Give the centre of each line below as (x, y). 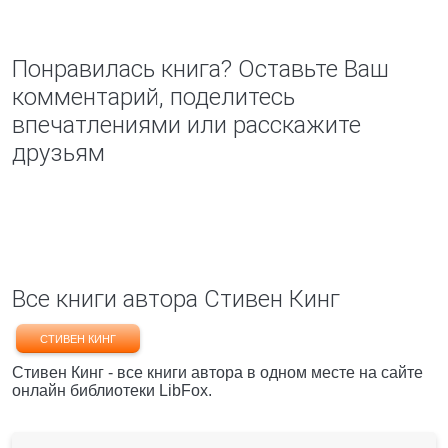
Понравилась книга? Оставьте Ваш (200, 69)
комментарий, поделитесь (153, 97)
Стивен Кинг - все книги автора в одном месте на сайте (217, 372)
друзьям (58, 153)
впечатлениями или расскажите (186, 125)
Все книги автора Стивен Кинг (176, 299)
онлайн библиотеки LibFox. (112, 390)
